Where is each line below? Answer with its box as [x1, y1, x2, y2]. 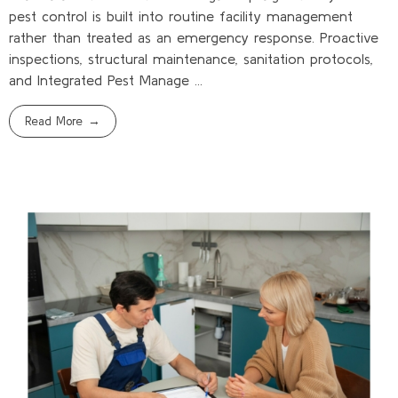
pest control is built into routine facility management [9, 7, 353, 24]
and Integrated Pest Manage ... [9, 71, 203, 88]
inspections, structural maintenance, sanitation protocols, [9, 50, 373, 67]
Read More [25, 114, 84, 128]
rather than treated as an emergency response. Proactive [9, 28, 378, 45]
